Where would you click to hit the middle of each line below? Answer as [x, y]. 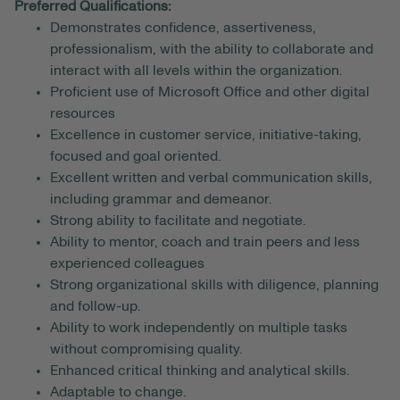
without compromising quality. [146, 350]
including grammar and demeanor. [161, 200]
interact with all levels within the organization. [196, 71]
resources [83, 114]
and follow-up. [95, 307]
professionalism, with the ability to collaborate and [212, 50]
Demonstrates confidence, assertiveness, [183, 28]
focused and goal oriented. [135, 157]
